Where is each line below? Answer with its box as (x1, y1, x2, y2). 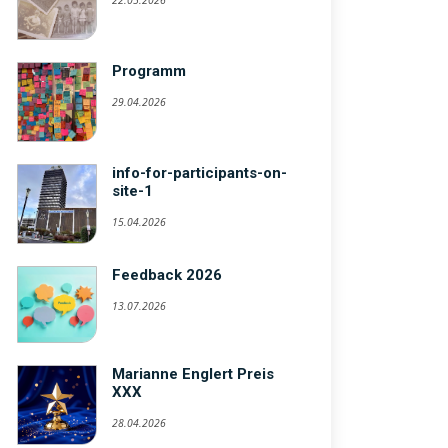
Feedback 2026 (112, 266, 222, 284)
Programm (112, 62, 186, 80)
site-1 (112, 182, 153, 200)
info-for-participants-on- (112, 164, 287, 182)
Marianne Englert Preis (112, 365, 274, 384)
